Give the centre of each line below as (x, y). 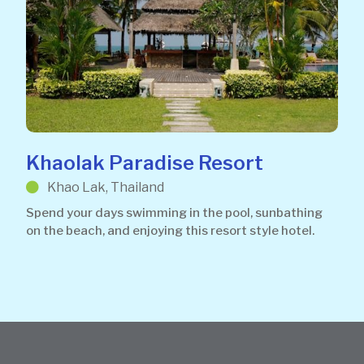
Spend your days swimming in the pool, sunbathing (174, 212)
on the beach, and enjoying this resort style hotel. (170, 230)
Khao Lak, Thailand (106, 187)
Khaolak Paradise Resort (145, 162)
